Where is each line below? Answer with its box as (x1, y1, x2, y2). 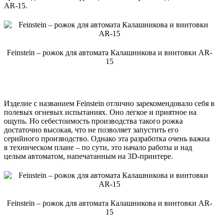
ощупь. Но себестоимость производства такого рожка (4, 116, 183, 125)
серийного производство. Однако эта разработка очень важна (4, 134, 210, 143)
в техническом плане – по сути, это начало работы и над (4, 143, 192, 152)
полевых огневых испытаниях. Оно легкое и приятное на (4, 108, 197, 116)
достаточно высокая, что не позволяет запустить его (4, 125, 178, 134)
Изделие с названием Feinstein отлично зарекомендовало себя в (4, 99, 215, 108)
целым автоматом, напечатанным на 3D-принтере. (4, 152, 173, 160)
